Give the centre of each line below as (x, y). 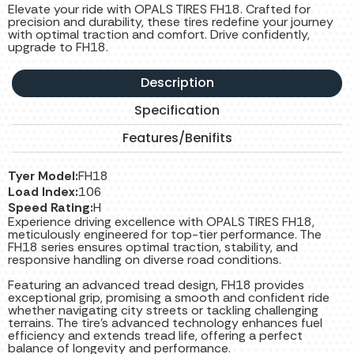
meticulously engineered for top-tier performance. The (165, 235)
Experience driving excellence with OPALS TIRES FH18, (161, 222)
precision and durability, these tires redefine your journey (171, 22)
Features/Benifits (177, 138)
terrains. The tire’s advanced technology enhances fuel (165, 323)
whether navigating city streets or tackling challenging (163, 311)
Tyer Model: (43, 176)
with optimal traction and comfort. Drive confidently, (159, 35)
